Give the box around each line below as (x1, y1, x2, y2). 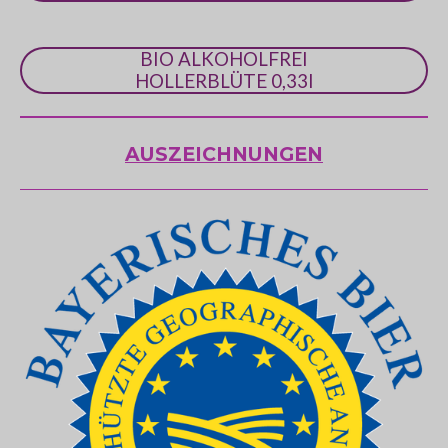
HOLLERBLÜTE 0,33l (135, 69, 313, 93)
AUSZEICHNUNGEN (125, 141, 323, 166)
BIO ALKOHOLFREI (140, 47, 308, 71)
